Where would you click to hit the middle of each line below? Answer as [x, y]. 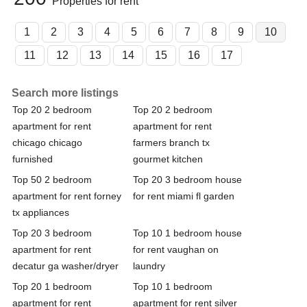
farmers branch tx [171, 142]
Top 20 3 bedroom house [187, 179]
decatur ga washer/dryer [65, 266]
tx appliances [41, 212]
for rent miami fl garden [184, 196]
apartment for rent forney [67, 196]
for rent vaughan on [176, 249]
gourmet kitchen [168, 159]
